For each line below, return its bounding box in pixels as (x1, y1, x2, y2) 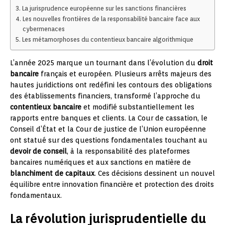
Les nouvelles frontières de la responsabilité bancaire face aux (22, 15, 200, 23)
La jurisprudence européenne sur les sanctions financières (22, 4, 186, 12)
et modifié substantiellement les (81, 102, 194, 111)
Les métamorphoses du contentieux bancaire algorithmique (22, 35, 193, 43)
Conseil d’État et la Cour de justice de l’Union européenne (10, 125, 206, 133)
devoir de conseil (10, 147, 67, 155)
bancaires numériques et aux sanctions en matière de (10, 158, 191, 166)
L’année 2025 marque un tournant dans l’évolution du (10, 58, 197, 67)
